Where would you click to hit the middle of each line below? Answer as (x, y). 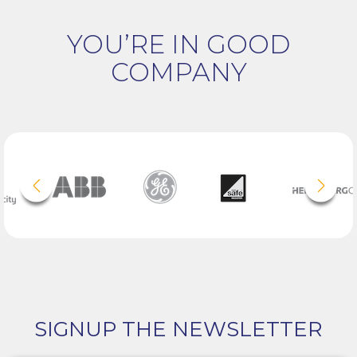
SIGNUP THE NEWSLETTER (178, 330)
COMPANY (178, 73)
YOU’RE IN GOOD (178, 45)
